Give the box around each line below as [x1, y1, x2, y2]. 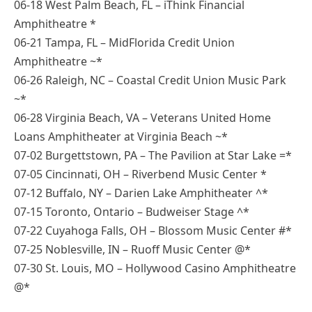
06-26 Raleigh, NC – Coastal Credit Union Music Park [14, 72, 286, 88]
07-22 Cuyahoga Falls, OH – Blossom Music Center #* [14, 223, 292, 239]
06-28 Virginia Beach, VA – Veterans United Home [14, 110, 271, 126]
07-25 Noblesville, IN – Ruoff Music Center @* [14, 242, 251, 258]
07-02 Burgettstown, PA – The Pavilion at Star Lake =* [14, 148, 292, 164]
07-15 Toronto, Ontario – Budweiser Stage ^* [14, 204, 249, 220]
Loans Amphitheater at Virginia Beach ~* [14, 129, 228, 145]
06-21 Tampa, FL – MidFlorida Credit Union [14, 35, 235, 51]
